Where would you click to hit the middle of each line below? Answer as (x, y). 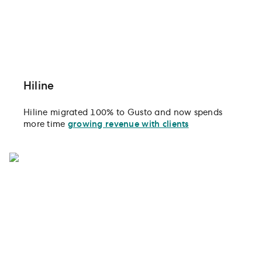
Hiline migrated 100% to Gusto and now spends (123, 113)
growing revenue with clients (128, 125)
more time (46, 125)
